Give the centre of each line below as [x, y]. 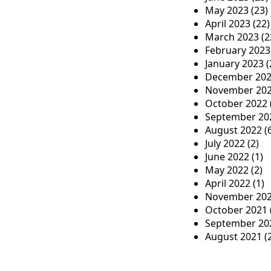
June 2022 [227, 157]
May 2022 [227, 170]
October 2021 [236, 210]
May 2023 [227, 10]
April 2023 [228, 24]
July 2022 [225, 143]
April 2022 [228, 183]
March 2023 [232, 37]
